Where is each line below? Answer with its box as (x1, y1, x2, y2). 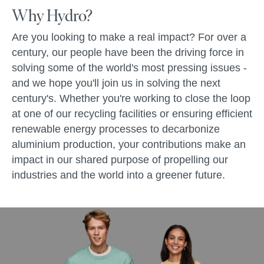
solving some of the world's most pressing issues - (12, 62, 247, 74)
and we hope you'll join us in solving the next (12, 77, 220, 89)
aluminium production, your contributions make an (12, 138, 246, 150)
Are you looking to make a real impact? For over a (12, 31, 246, 43)
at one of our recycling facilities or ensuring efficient (12, 108, 252, 120)
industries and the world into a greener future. (12, 169, 225, 181)
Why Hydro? (12, 5, 93, 25)
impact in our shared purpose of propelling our (12, 154, 228, 166)
